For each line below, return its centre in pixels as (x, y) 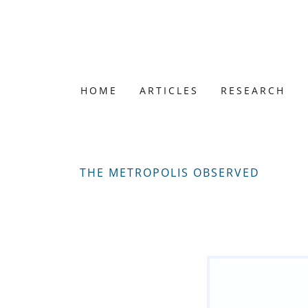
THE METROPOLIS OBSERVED (170, 173)
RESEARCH (253, 90)
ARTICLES (169, 90)
